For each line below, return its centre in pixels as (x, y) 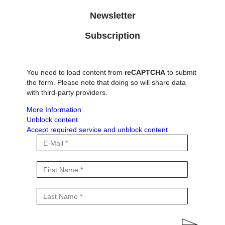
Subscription (113, 36)
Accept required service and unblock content (97, 130)
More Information (54, 110)
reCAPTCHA (145, 73)
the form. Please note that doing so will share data (106, 83)
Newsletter (113, 16)
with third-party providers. (67, 93)
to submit (181, 73)
